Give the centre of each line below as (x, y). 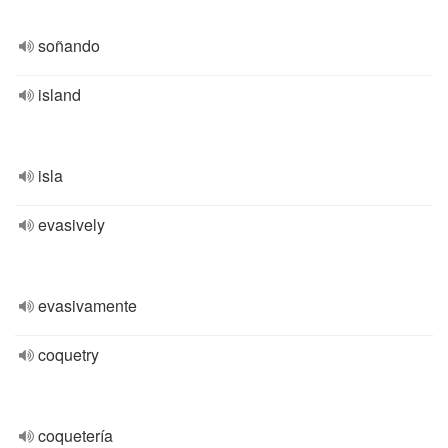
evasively (71, 224)
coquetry (68, 354)
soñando (69, 45)
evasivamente (87, 305)
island (59, 94)
